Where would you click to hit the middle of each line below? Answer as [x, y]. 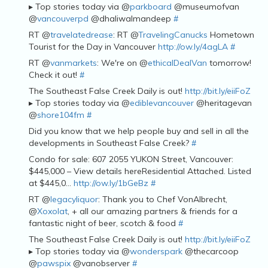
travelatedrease [82, 34]
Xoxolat [52, 211]
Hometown [231, 34]
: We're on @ [122, 63]
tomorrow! [229, 63]
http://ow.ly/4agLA [193, 46]
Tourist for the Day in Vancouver [93, 46]
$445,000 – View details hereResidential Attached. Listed [140, 171]
